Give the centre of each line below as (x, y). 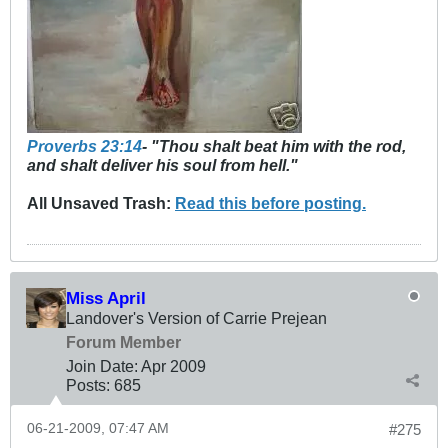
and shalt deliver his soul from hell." (162, 165)
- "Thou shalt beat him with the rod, (274, 146)
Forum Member (123, 342)
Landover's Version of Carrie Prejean (196, 318)
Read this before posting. (270, 203)
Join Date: (102, 366)
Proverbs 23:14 (84, 146)
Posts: (88, 385)
